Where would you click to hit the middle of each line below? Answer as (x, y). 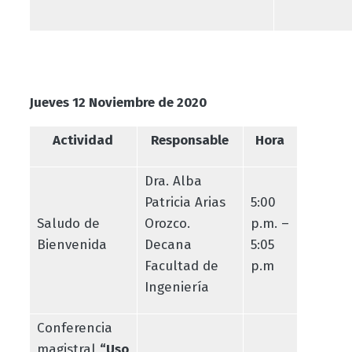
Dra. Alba (173, 181)
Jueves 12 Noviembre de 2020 (117, 102)
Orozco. (169, 223)
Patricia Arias (185, 202)
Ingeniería (176, 287)
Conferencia (74, 328)
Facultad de (181, 266)
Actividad (83, 140)
